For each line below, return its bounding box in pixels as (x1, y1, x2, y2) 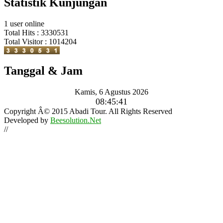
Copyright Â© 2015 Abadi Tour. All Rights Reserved (4, 107, 172, 115)
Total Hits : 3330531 (4, 28, 69, 37)
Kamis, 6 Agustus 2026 (75, 87, 148, 96)
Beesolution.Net (50, 115, 101, 124)
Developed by (4, 115, 50, 124)
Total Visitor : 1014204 (4, 37, 77, 46)
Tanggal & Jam (4, 64, 83, 78)
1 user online (4, 19, 44, 28)
